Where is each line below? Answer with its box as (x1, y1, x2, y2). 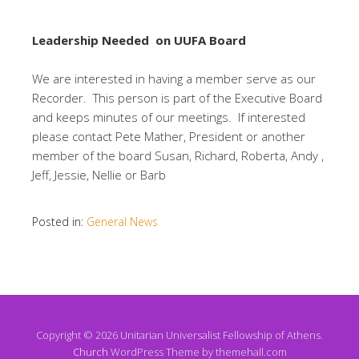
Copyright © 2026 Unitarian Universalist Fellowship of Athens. (36, 327, 323, 342)
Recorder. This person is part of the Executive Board (32, 89, 322, 106)
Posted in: (32, 213, 87, 229)
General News (87, 213, 158, 229)
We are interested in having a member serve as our (32, 70, 316, 87)
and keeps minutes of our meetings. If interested (32, 108, 305, 125)
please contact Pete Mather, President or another (32, 127, 305, 144)
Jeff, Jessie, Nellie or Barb (32, 166, 166, 183)
